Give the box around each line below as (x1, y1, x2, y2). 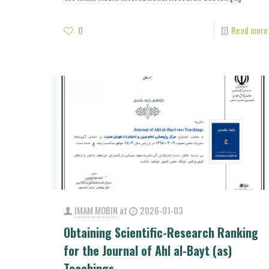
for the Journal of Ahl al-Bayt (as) (63, 241, 232, 259)
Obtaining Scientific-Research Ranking (63, 223, 258, 241)
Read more (231, 23, 268, 37)
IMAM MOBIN (74, 203, 118, 217)
